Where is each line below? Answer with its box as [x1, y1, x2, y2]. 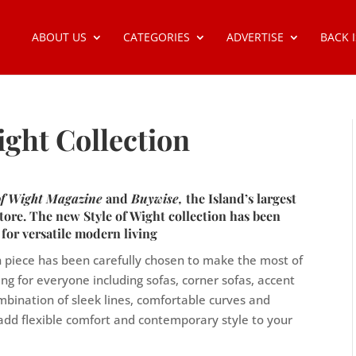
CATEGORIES [122, 29, 190, 44]
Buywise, [131, 190, 184, 207]
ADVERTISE [226, 29, 284, 44]
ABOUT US [31, 29, 87, 44]
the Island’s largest [183, 190, 297, 207]
